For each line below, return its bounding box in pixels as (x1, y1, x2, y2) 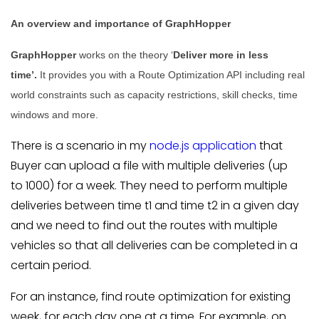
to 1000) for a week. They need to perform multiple (11, 177, 288, 194)
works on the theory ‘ (79, 49, 173, 61)
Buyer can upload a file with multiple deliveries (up (11, 157, 288, 174)
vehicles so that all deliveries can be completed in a (11, 237, 298, 253)
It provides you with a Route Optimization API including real (40, 69, 305, 80)
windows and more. (11, 109, 98, 120)
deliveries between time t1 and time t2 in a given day (11, 197, 299, 214)
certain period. (11, 257, 91, 273)
